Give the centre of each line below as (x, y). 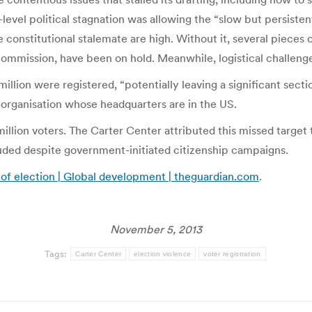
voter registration (232, 254)
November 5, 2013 (156, 229)
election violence (163, 254)
